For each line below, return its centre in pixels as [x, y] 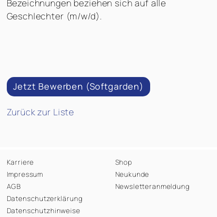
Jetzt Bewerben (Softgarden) [78, 86]
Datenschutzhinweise [43, 210]
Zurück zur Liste [40, 112]
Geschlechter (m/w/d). [54, 16]
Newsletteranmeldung [152, 186]
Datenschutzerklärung [45, 198]
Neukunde [132, 174]
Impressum [25, 174]
